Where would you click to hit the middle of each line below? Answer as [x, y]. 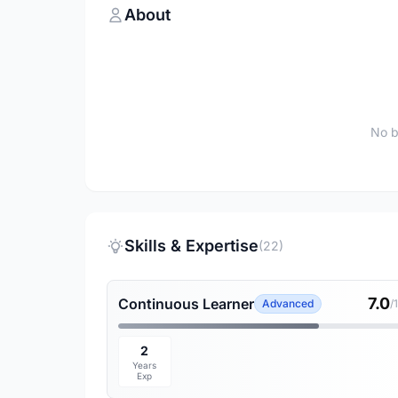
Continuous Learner [186, 304]
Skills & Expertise [191, 246]
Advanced [288, 303]
